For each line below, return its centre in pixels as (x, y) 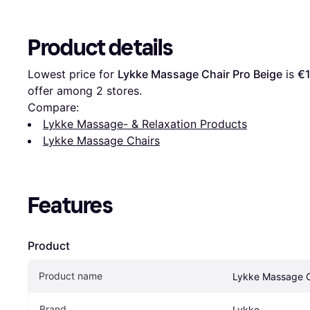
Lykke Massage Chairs (101, 141)
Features (70, 206)
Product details (100, 48)
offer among (62, 91)
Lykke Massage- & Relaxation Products (145, 124)
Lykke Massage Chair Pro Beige (200, 74)
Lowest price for (73, 74)
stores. (122, 91)
